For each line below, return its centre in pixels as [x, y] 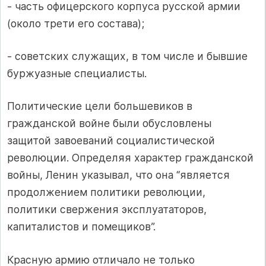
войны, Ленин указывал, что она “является [118, 175]
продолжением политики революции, [106, 192]
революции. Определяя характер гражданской [130, 158]
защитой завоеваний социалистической [111, 141]
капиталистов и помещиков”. [81, 227]
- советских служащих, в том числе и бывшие [127, 56]
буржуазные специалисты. [77, 73]
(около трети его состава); [76, 23]
